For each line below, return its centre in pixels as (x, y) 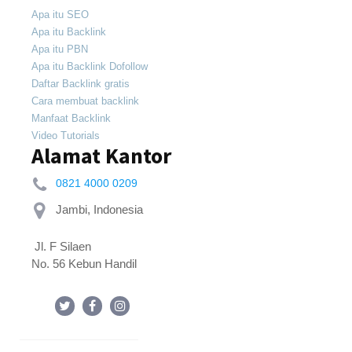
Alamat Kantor (102, 156)
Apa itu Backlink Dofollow (90, 67)
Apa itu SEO (60, 15)
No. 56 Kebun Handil (84, 263)
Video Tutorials (66, 136)
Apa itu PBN (60, 49)
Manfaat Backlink (71, 119)
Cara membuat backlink (86, 101)
